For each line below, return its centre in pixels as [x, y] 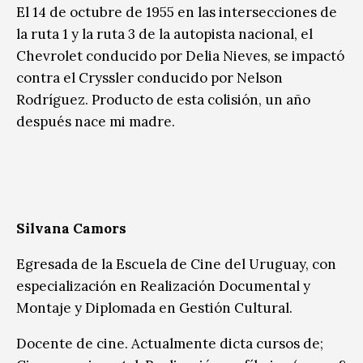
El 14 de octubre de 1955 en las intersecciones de [177, 12]
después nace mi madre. [96, 121]
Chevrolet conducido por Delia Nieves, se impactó [180, 56]
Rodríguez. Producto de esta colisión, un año [163, 99]
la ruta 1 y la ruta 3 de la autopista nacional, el [164, 34]
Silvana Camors [71, 228]
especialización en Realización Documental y [163, 286]
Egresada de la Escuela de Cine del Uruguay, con [176, 264]
